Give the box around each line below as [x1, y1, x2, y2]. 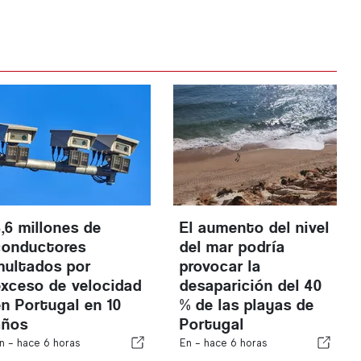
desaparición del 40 [179, 276, 322, 295]
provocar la [179, 257, 261, 276]
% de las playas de [179, 296, 314, 314]
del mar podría [179, 238, 285, 256]
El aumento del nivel [179, 218, 330, 237]
